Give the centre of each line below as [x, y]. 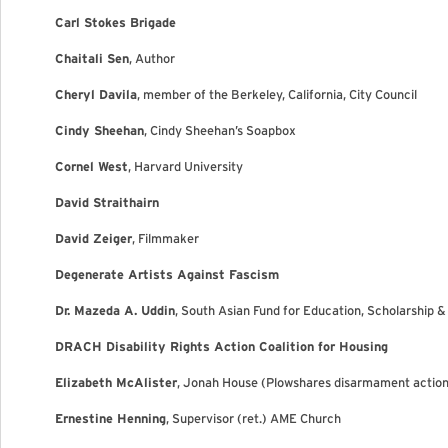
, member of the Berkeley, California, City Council [277, 94]
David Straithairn [107, 202]
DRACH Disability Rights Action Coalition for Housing [221, 346]
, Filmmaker [165, 238]
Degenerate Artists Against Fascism [167, 274]
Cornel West [91, 166]
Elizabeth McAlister [116, 382]
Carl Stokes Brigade [115, 22]
